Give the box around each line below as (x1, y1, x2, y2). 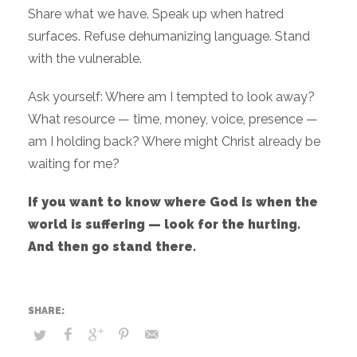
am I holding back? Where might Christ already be (28, 134, 320, 150)
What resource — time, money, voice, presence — (28, 112, 318, 127)
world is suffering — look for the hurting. (28, 217, 300, 233)
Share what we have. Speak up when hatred (28, 6, 284, 22)
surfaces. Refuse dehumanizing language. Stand (28, 29, 310, 45)
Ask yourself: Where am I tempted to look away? (28, 89, 315, 105)
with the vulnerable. (28, 51, 142, 67)
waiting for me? (28, 156, 120, 172)
